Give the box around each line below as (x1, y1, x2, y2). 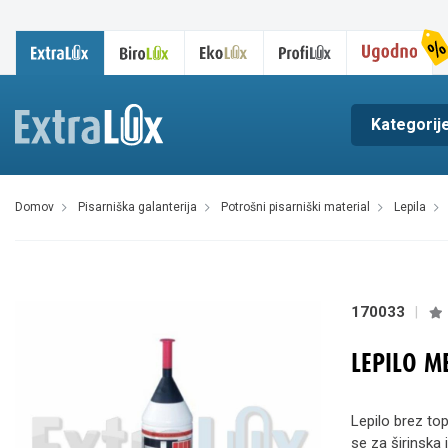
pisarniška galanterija (85, 200, 197, 214)
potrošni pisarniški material (228, 200, 370, 214)
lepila (400, 200, 426, 214)
